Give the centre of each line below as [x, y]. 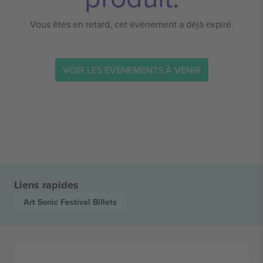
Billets [105, 202]
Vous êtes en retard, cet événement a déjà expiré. [131, 24]
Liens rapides [46, 185]
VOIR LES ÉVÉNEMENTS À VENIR [131, 70]
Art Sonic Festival [58, 202]
